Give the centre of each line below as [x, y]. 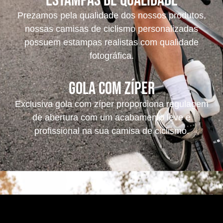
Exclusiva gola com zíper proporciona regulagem [111, 104]
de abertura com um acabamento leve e [111, 117]
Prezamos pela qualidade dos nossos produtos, [111, 16]
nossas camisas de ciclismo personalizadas [111, 29]
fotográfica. [111, 56]
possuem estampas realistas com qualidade [111, 43]
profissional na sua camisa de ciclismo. [111, 131]
